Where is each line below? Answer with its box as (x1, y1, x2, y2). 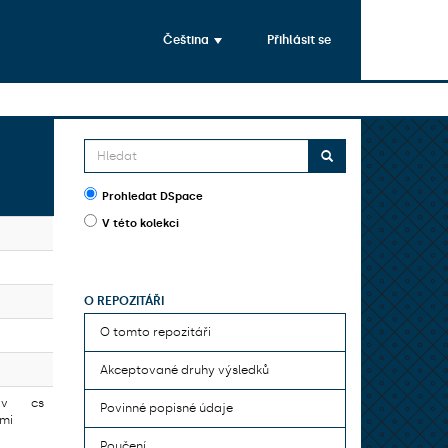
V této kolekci (101, 217, 179, 230)
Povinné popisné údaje (99, 401, 233, 415)
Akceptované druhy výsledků (99, 363, 269, 377)
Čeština (163, 32, 212, 47)
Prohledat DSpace (101, 190, 203, 203)
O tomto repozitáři (99, 325, 211, 339)
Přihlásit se (267, 32, 331, 47)
